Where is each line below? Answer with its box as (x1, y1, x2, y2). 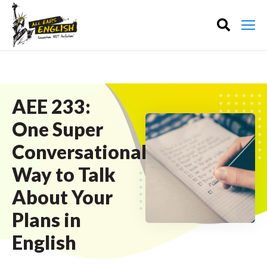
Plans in (12, 208, 81, 231)
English (12, 231, 76, 254)
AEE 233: (12, 95, 91, 118)
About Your (12, 185, 113, 209)
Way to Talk (12, 163, 116, 186)
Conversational (12, 140, 147, 163)
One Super (12, 117, 103, 141)
